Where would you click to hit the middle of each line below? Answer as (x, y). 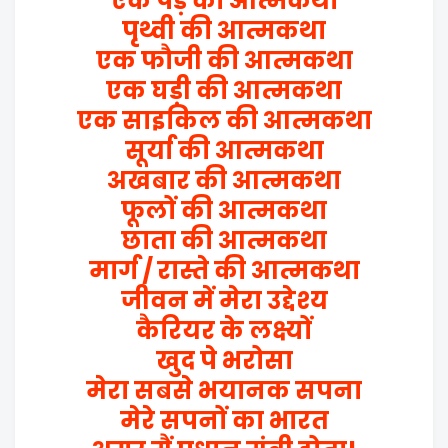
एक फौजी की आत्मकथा (224, 60)
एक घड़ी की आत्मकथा (224, 90)
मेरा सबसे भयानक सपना (224, 390)
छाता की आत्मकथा (224, 240)
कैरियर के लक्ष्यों (224, 330)
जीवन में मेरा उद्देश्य (224, 300)
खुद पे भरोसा (224, 360)
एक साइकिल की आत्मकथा (224, 120)
